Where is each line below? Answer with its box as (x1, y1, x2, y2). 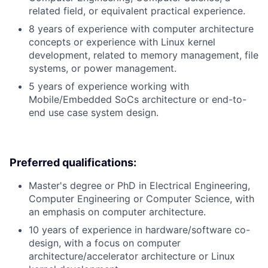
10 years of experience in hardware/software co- (29, 224, 250, 236)
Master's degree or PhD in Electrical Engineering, (29, 179, 250, 192)
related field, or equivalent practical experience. (29, 5, 245, 17)
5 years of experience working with (29, 80, 189, 93)
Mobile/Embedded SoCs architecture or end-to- (29, 93, 246, 106)
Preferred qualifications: (10, 156, 136, 169)
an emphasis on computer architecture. (29, 206, 206, 218)
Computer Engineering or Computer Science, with (29, 193, 254, 205)
